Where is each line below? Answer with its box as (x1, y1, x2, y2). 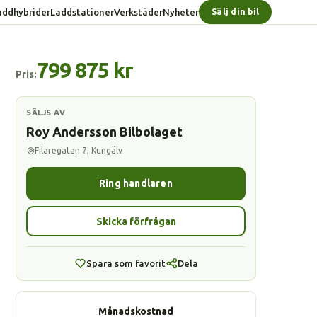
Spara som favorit (86, 258, 166, 268)
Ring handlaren (99, 178, 173, 189)
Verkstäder (114, 6, 163, 17)
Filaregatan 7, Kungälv (35, 146, 122, 155)
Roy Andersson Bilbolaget (26, 125, 183, 139)
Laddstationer (50, 6, 115, 17)
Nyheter (163, 6, 200, 17)
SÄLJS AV (26, 108, 65, 117)
